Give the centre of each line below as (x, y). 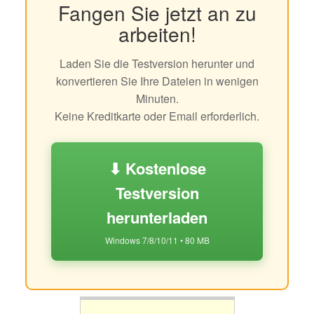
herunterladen (157, 217)
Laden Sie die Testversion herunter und (157, 63)
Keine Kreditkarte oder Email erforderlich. (157, 116)
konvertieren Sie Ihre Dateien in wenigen (157, 81)
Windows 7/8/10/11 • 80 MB (157, 240)
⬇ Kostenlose (157, 168)
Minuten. (157, 98)
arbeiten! (157, 33)
